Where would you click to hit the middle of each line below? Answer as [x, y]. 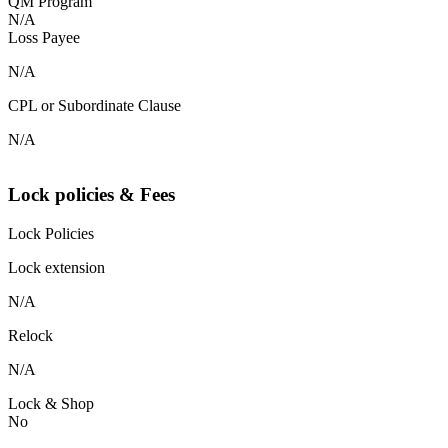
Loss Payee [44, 38]
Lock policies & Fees [91, 195]
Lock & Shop [51, 403]
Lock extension [56, 267]
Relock [30, 335]
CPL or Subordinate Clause [94, 106]
